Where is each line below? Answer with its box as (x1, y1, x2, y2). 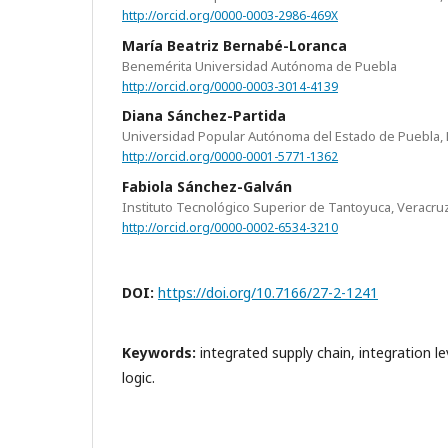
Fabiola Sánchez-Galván (122, 177, 292, 197)
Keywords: (122, 342, 200, 362)
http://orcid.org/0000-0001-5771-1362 (122, 148, 338, 166)
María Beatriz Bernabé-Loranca (122, 35, 347, 55)
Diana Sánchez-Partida (122, 106, 286, 126)
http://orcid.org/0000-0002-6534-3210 (122, 218, 338, 236)
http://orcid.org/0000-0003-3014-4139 (122, 77, 338, 95)
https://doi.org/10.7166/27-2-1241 (158, 282, 378, 302)
